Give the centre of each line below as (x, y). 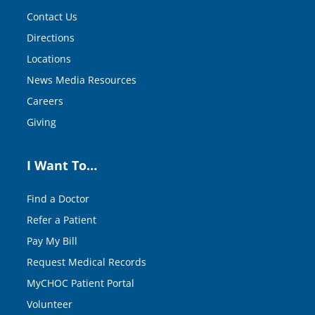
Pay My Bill (52, 240)
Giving (41, 122)
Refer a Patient (62, 219)
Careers (45, 101)
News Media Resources (82, 79)
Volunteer (50, 304)
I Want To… (62, 165)
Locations (49, 58)
